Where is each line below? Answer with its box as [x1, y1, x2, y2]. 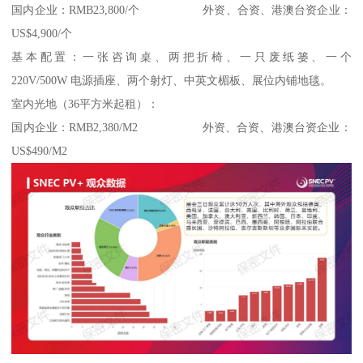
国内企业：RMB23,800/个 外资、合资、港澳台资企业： [11, 3, 352, 17]
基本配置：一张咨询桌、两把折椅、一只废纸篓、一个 [11, 50, 352, 64]
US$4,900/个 [11, 27, 73, 41]
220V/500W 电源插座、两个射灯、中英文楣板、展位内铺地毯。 [11, 74, 332, 88]
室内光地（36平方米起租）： [11, 97, 160, 111]
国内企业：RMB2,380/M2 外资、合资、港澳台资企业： [11, 121, 352, 135]
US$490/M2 [11, 144, 68, 158]
